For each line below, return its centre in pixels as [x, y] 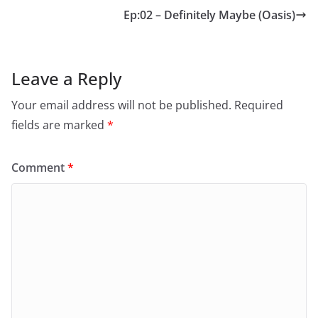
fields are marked [59, 125]
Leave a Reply [66, 78]
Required [259, 105]
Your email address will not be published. [121, 105]
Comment [39, 168]
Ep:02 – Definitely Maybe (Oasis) [209, 15]
